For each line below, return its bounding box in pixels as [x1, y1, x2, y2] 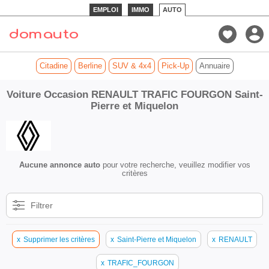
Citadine [39, 61, 68, 70]
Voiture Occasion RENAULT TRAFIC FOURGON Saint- [6, 89, 263, 100]
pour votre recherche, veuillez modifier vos [100, 160, 250, 169]
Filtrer [31, 201, 53, 210]
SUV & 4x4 [112, 61, 151, 70]
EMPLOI [93, 6, 118, 13]
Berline [77, 61, 102, 70]
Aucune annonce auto [19, 160, 100, 169]
